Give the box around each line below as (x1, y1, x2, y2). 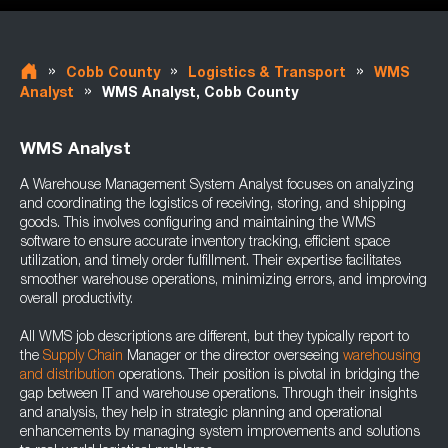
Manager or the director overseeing (123, 350, 343, 364)
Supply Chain (43, 350, 123, 364)
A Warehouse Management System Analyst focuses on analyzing (20, 179, 414, 193)
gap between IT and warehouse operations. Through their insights (20, 388, 417, 402)
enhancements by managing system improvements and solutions (20, 426, 420, 440)
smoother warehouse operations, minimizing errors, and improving (20, 274, 427, 288)
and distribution (20, 369, 115, 383)
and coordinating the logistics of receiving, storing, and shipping (20, 198, 406, 212)
